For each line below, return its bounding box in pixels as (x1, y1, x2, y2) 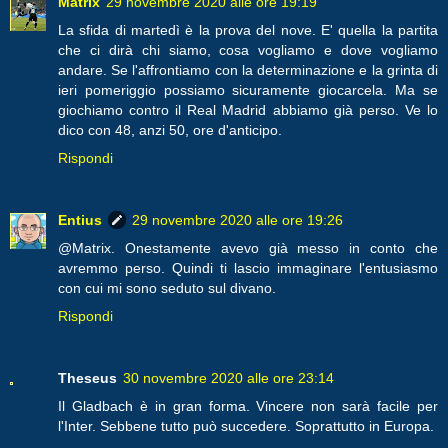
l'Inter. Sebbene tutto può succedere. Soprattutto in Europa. (58, 417, 434, 434)
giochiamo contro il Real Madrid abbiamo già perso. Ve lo (58, 101, 438, 118)
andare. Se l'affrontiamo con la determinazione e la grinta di (58, 61, 438, 78)
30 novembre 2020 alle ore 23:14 (123, 369, 334, 386)
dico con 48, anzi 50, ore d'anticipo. (58, 121, 282, 138)
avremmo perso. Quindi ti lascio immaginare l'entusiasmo (58, 259, 438, 276)
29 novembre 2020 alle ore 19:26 (132, 211, 343, 228)
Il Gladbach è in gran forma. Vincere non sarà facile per (58, 397, 438, 414)
